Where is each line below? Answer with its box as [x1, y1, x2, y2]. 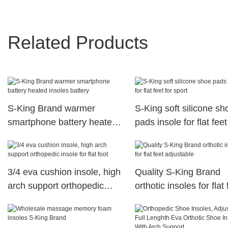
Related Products [8, 32, 148, 53]
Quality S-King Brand [134, 167, 220, 178]
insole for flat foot [8, 194, 77, 205]
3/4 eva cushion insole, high [8, 167, 121, 178]
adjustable [134, 194, 177, 205]
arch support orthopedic [8, 181, 104, 191]
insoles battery [8, 131, 67, 141]
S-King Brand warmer [8, 103, 95, 114]
